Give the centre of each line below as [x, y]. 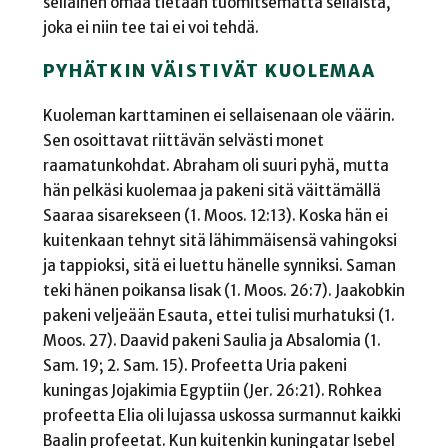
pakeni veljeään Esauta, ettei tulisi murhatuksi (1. [218, 315]
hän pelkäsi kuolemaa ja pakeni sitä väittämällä [211, 190]
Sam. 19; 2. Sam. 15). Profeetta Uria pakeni [194, 365]
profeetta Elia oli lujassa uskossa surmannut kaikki [221, 415]
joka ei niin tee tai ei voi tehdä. [150, 28]
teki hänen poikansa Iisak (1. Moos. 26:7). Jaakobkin [223, 290]
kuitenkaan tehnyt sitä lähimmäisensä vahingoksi [219, 240]
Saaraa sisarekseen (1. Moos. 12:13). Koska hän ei [215, 215]
